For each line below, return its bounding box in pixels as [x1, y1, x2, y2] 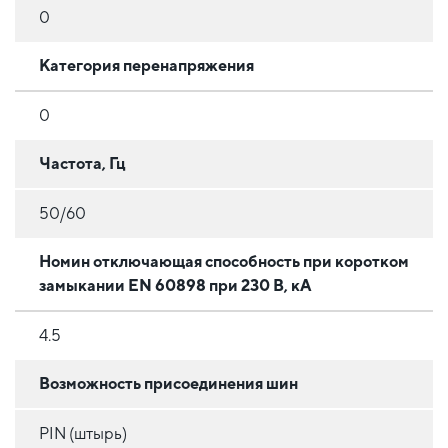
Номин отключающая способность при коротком [39, 251, 409, 271]
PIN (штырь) [39, 423, 127, 443]
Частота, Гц [39, 153, 126, 173]
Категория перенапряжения [39, 55, 254, 75]
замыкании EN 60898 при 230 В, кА [39, 275, 312, 295]
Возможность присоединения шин [39, 373, 298, 393]
